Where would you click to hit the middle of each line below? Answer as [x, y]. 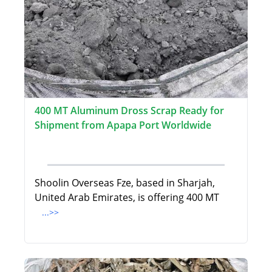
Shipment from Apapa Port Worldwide [123, 125]
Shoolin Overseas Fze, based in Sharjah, [125, 183]
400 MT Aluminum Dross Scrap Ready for [129, 111]
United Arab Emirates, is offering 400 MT [127, 198]
